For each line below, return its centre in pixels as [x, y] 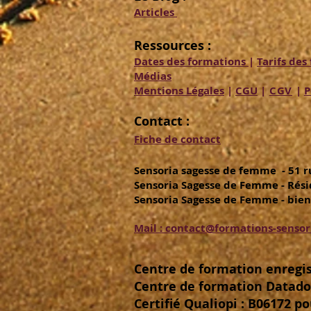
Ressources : [173, 46]
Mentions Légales [179, 91]
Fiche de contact [177, 140]
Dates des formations [191, 62]
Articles [155, 12]
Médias [153, 76]
